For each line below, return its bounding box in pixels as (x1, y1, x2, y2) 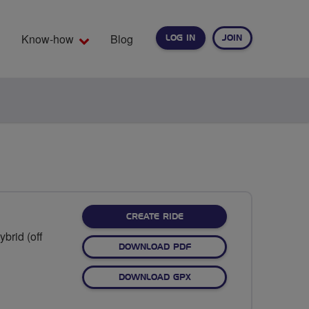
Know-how (21, 31, 74, 47)
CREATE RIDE (126, 212, 183, 221)
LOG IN (166, 34, 195, 42)
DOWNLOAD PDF (118, 242, 191, 251)
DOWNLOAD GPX (118, 272, 191, 281)
